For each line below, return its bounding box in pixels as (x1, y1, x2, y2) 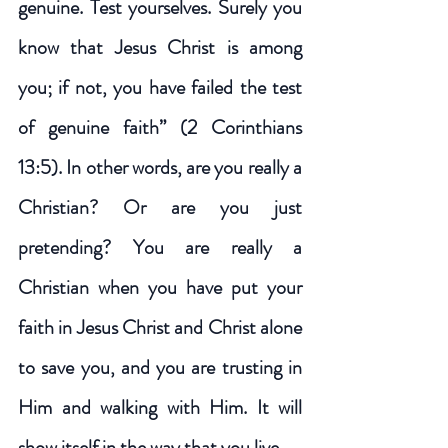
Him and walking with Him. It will (18, 392, 302, 422)
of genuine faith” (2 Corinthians (18, 112, 302, 142)
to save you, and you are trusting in (18, 352, 302, 382)
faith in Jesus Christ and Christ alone (18, 312, 302, 342)
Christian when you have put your (18, 272, 302, 302)
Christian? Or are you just (18, 192, 302, 222)
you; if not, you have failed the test (18, 72, 302, 102)
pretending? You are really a (18, 232, 302, 262)
